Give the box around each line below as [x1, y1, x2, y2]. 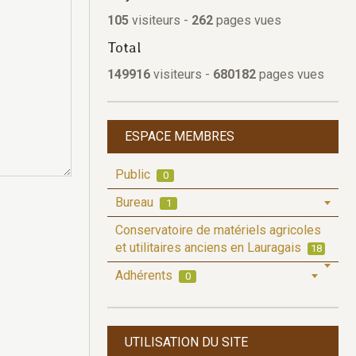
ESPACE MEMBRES [125, 129, 234, 144]
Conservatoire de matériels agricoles [115, 222, 321, 238]
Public [115, 167, 153, 182]
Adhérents [115, 268, 176, 283]
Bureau [115, 195, 157, 210]
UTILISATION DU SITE [125, 335, 248, 350]
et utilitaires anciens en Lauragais [115, 240, 304, 255]
